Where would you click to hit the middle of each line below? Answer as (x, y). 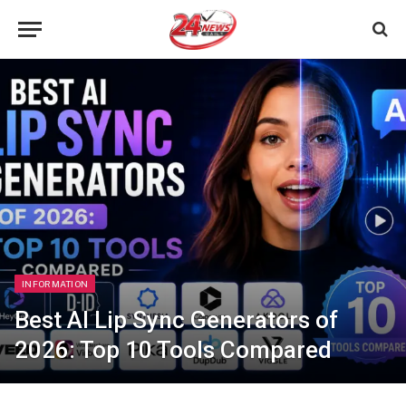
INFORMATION (55, 284)
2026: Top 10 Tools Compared (173, 350)
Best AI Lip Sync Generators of (176, 320)
